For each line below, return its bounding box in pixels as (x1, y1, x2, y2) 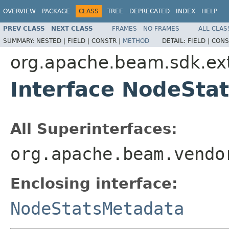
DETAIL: (162, 37, 188, 44)
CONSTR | (91, 37, 123, 44)
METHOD (123, 37, 149, 44)
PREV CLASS (3, 25, 45, 32)
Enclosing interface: (10, 174, 178, 192)
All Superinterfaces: (10, 120, 177, 138)
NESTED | (36, 37, 67, 44)
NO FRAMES (143, 25, 179, 32)
